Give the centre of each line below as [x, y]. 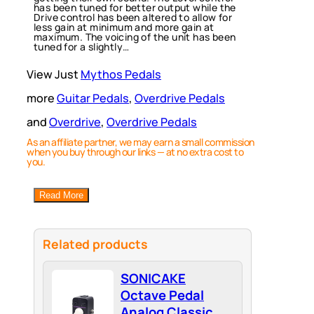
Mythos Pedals [121, 75]
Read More [61, 196]
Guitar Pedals [93, 98]
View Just [54, 75]
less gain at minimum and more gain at [124, 27]
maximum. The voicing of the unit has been [135, 37]
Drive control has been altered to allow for [133, 18]
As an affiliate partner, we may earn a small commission [141, 142]
